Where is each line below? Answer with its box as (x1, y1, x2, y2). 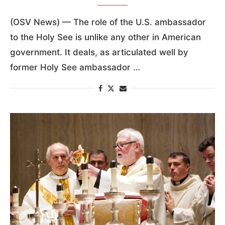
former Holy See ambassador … (10, 62, 140, 72)
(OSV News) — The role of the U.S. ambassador (10, 17, 206, 27)
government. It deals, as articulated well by (10, 47, 188, 57)
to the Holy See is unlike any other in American (10, 32, 201, 42)
